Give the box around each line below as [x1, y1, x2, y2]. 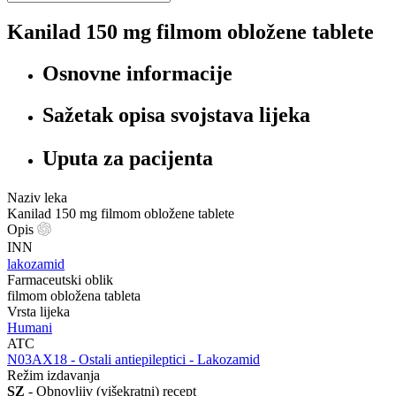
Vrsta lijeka [7, 304, 70, 320]
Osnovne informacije [42, 61, 232, 85]
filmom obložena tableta [7, 288, 141, 304]
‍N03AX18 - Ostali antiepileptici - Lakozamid [7, 352, 260, 368]
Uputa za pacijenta [42, 146, 213, 170]
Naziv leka [7, 189, 67, 205]
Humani [7, 320, 52, 336]
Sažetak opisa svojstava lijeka [42, 103, 310, 126]
